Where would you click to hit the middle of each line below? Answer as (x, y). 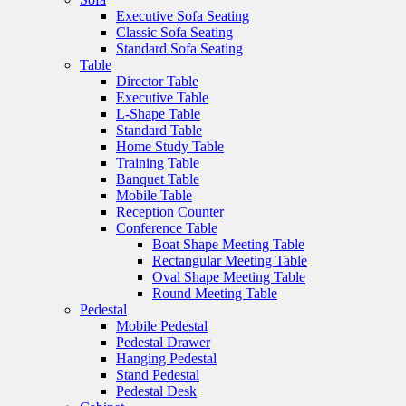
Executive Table (162, 97)
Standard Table (159, 130)
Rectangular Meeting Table (230, 260)
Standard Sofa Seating (179, 48)
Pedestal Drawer (163, 342)
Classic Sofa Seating (174, 32)
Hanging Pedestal (166, 358)
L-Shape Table (158, 113)
